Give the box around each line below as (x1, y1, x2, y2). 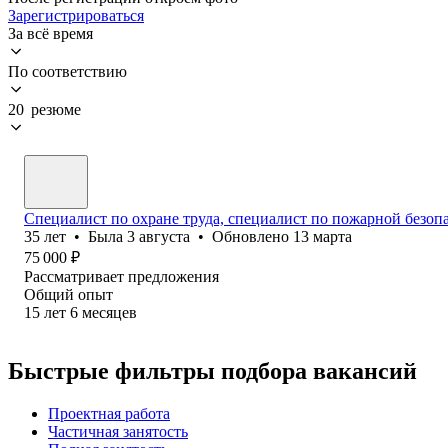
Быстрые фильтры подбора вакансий (8, 357, 417, 384)
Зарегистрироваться (8, 6, 144, 24)
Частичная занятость (48, 422, 188, 440)
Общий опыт (24, 285, 113, 303)
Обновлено (212, 227, 293, 245)
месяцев (82, 303, 137, 321)
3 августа (127, 227, 190, 245)
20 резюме (8, 100, 81, 118)
